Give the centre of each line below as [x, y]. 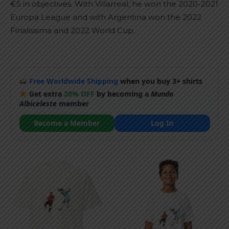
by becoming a [123, 94]
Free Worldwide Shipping [74, 81]
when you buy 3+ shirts [161, 81]
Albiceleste [38, 103]
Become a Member [67, 123]
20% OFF [79, 94]
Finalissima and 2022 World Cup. [73, 30]
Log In [162, 123]
